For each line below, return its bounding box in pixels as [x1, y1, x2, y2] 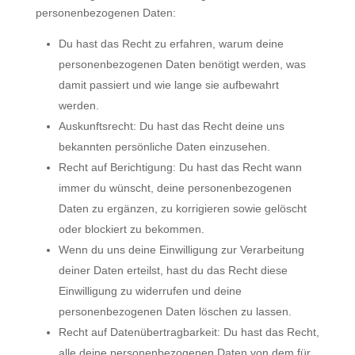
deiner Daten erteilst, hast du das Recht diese [58, 264, 288, 277]
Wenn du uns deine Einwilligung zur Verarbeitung [58, 243, 304, 256]
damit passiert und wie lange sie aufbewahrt [58, 78, 279, 91]
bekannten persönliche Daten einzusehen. [58, 140, 270, 153]
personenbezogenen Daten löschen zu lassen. [58, 305, 292, 318]
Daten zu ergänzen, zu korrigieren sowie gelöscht [58, 202, 307, 215]
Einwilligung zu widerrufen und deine [58, 284, 242, 297]
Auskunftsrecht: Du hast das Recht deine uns [58, 120, 284, 132]
